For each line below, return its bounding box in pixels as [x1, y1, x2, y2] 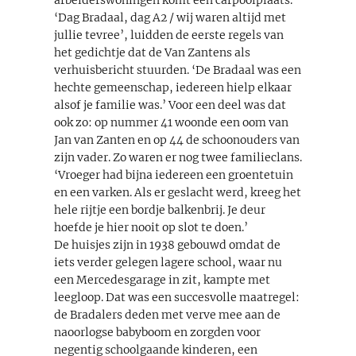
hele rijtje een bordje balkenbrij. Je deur [54, 202, 265, 217]
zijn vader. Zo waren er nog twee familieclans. [54, 149, 302, 164]
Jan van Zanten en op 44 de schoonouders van [54, 132, 300, 147]
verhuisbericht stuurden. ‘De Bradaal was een [54, 62, 301, 77]
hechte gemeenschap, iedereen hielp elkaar [54, 79, 292, 95]
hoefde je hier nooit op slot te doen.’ [54, 219, 248, 234]
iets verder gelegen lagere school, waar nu [54, 254, 282, 269]
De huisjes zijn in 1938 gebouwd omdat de [54, 237, 281, 252]
